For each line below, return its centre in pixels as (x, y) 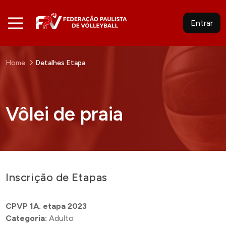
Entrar (202, 23)
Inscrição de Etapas (56, 177)
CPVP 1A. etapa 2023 (46, 206)
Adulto (61, 218)
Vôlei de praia (65, 114)
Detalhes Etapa (61, 63)
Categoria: (26, 218)
